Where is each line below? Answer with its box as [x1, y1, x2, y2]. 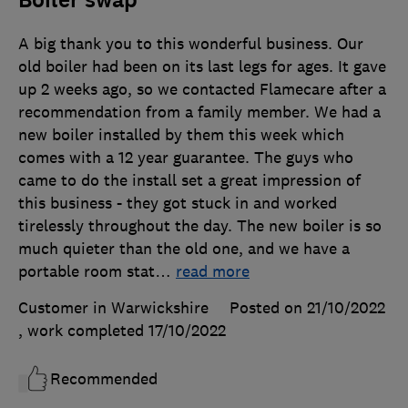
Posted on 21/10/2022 [229, 298, 385, 319]
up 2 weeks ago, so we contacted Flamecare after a [18, 79, 386, 100]
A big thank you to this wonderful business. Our [18, 34, 363, 55]
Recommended [50, 369, 158, 390]
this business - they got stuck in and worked [18, 193, 337, 214]
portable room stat [18, 261, 155, 282]
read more [176, 261, 250, 282]
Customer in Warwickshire [18, 298, 209, 319]
